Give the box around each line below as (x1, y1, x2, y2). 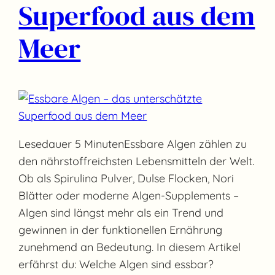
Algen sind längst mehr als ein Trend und (18, 205, 224, 220)
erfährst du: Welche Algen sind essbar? (18, 257, 214, 271)
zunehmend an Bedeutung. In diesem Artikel (18, 239, 241, 254)
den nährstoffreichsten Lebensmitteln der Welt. (18, 153, 255, 168)
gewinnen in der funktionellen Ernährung (18, 222, 223, 237)
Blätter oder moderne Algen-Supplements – (18, 188, 239, 203)
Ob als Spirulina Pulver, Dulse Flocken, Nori (18, 171, 234, 185)
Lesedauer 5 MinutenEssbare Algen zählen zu (18, 136, 247, 151)
